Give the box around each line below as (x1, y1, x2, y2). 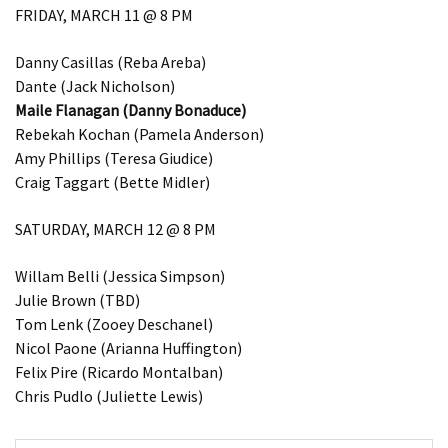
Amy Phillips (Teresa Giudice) (15, 147, 213, 168)
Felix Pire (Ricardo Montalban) (15, 361, 223, 382)
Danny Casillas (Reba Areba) (15, 51, 206, 72)
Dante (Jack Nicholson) (15, 75, 175, 96)
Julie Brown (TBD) (15, 289, 140, 310)
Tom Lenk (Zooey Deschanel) (15, 313, 213, 334)
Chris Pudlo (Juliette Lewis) (15, 385, 203, 406)
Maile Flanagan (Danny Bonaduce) (15, 99, 246, 120)
